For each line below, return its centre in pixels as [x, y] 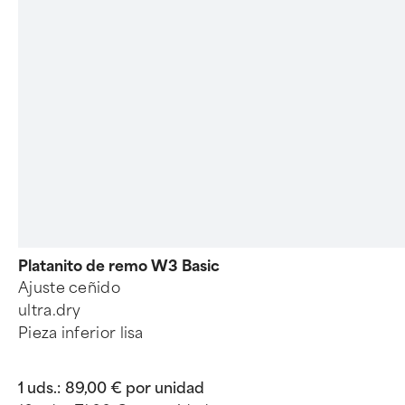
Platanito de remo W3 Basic [119, 266]
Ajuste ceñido [69, 288]
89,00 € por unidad [135, 388]
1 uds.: [39, 388]
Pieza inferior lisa [81, 333]
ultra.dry [50, 311]
